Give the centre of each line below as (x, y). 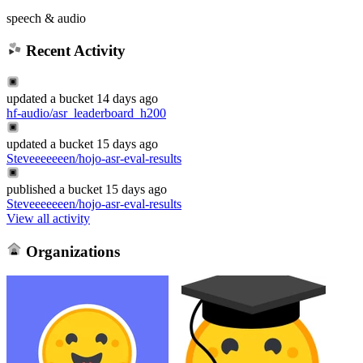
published (31, 189)
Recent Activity (73, 51)
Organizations (70, 251)
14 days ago (127, 98)
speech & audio (46, 18)
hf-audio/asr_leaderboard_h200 (86, 113)
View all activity (48, 218)
